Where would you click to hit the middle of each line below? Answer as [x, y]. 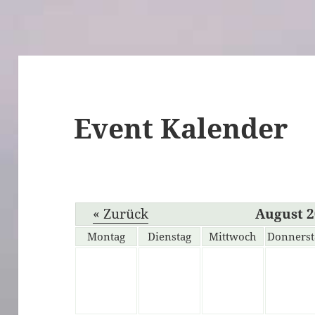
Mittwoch [233, 237]
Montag [107, 237]
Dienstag [170, 237]
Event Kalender [181, 128]
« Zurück [120, 214]
